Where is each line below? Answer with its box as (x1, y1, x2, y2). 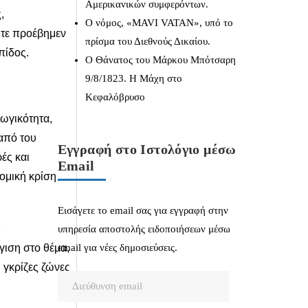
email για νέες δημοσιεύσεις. (57, 242, 177, 253)
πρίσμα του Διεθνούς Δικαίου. (85, 36, 210, 47)
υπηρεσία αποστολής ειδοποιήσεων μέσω (57, 223, 230, 234)
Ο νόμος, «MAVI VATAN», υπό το (85, 17, 233, 28)
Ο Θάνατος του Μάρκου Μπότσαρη (85, 54, 236, 65)
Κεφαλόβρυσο (85, 91, 145, 102)
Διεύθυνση (56, 274, 104, 285)
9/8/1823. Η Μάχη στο (85, 73, 182, 84)
